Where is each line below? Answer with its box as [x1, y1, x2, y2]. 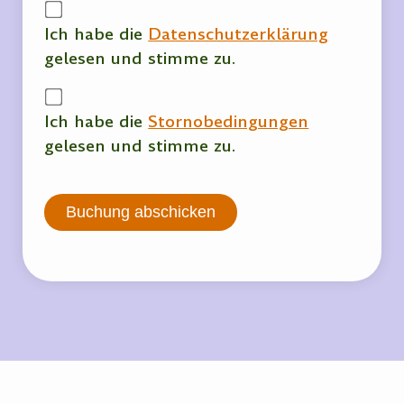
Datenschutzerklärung [148, 23, 329, 46]
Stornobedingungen [148, 110, 309, 133]
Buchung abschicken [66, 203, 216, 222]
